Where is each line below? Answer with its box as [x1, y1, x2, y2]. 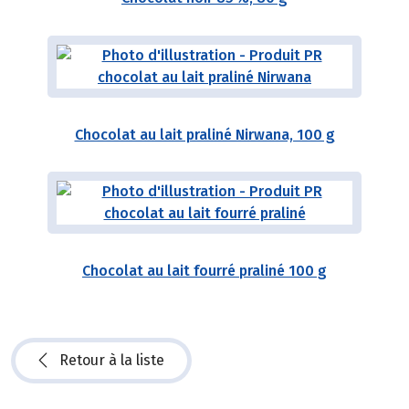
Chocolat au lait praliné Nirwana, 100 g [74, 125, 335, 143]
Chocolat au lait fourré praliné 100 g [82, 262, 327, 280]
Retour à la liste [59, 351, 164, 369]
